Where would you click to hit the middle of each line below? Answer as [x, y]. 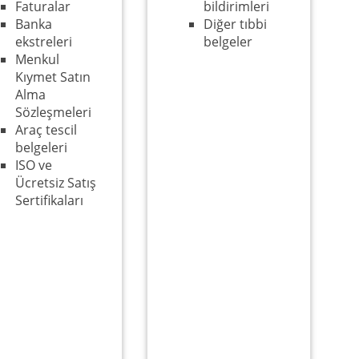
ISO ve [33, 165]
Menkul [37, 59]
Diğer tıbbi [235, 24]
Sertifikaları [49, 200]
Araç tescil [46, 130]
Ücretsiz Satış [55, 183]
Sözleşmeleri [53, 112]
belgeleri [41, 147]
